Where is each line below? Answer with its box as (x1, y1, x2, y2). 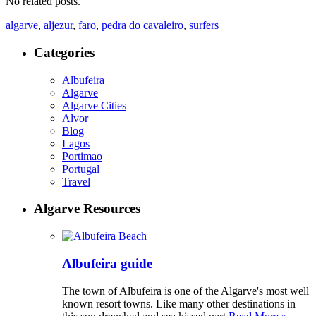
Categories (34, 45, 95, 61)
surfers (189, 19, 219, 32)
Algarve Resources (34, 201, 140, 217)
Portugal (62, 162, 99, 175)
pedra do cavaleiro (102, 19, 183, 32)
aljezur (44, 19, 73, 32)
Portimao (62, 150, 102, 162)
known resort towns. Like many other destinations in (62, 297, 296, 310)
